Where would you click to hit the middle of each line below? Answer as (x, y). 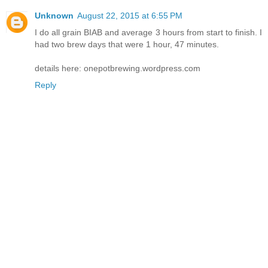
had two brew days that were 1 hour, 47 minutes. (127, 45)
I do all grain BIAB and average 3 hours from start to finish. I (148, 33)
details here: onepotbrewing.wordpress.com (118, 68)
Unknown (54, 16)
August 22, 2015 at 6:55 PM (130, 16)
